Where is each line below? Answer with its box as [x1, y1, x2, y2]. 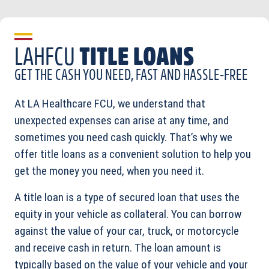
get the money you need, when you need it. [14, 164, 204, 178]
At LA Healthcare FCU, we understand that [14, 97, 205, 111]
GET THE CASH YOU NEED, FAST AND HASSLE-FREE [14, 67, 248, 83]
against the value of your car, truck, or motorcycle [14, 224, 239, 238]
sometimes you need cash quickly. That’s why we [14, 130, 232, 145]
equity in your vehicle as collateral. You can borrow [14, 207, 241, 222]
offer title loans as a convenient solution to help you [14, 147, 251, 162]
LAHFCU [14, 44, 79, 70]
